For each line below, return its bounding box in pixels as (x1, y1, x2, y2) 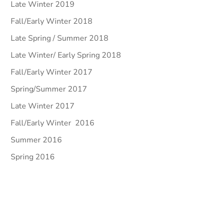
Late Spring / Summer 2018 (11, 33, 109, 44)
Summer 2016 (11, 135, 62, 145)
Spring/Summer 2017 (11, 84, 88, 94)
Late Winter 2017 (11, 101, 75, 111)
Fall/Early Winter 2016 (11, 118, 95, 128)
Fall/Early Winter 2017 (11, 67, 93, 77)
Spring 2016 (11, 152, 55, 162)
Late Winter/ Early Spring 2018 (11, 50, 122, 61)
